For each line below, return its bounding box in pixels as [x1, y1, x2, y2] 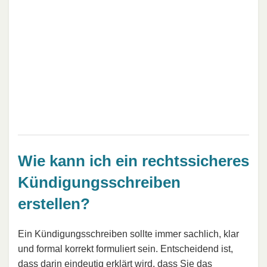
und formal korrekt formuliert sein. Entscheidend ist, [18, 243, 233, 254]
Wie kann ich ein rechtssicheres [18, 152, 249, 170]
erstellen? [18, 195, 90, 213]
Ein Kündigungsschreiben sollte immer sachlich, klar [18, 228, 239, 239]
